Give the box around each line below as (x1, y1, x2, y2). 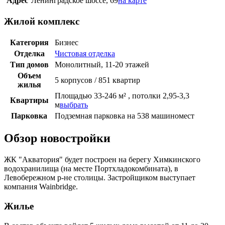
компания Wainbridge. (4, 182, 80, 191)
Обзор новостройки (4, 132, 110, 145)
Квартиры (10, 95, 49, 104)
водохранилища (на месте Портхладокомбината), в (4, 164, 178, 173)
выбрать (60, 100, 88, 109)
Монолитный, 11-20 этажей (55, 60, 149, 69)
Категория (10, 38, 49, 47)
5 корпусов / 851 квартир (55, 75, 140, 84)
